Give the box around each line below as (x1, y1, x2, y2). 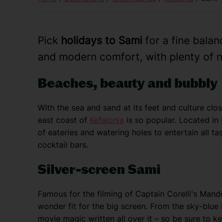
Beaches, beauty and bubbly (38, 75, 218, 91)
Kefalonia (90, 115, 124, 125)
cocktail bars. (38, 140, 88, 150)
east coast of (38, 115, 90, 125)
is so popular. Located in (124, 115, 221, 125)
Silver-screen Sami (38, 162, 161, 177)
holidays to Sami (61, 34, 142, 47)
